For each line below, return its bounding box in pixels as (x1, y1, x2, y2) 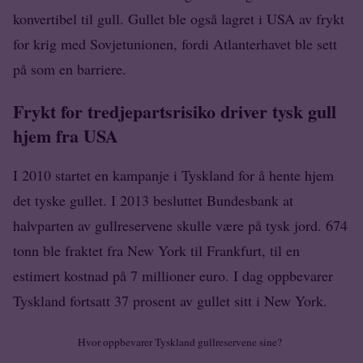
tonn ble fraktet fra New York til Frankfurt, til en (13, 240, 300, 260)
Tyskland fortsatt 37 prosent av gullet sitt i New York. (13, 290, 327, 310)
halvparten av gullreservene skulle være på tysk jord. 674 (13, 215, 348, 235)
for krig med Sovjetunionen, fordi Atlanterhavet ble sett (13, 33, 337, 53)
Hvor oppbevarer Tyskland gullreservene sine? (78, 334, 285, 349)
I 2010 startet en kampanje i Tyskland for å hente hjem (13, 164, 334, 185)
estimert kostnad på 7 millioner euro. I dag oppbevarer (13, 265, 333, 285)
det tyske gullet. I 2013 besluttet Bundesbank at (13, 190, 293, 210)
